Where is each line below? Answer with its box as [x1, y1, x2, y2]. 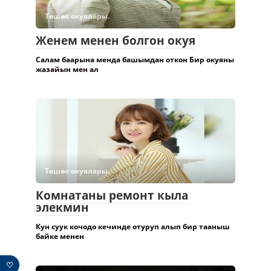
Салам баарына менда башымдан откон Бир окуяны [36, 54, 234, 65]
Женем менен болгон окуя [36, 32, 195, 48]
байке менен [36, 230, 84, 241]
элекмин [36, 199, 89, 215]
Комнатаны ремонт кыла [36, 187, 188, 203]
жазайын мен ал [36, 64, 99, 74]
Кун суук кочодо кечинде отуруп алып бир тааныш [36, 221, 230, 232]
